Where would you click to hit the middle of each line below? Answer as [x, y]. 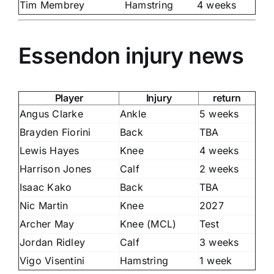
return [227, 98]
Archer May [47, 224]
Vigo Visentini [52, 260]
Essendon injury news [131, 55]
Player [69, 98]
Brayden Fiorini [55, 132]
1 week [216, 260]
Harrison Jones [56, 168]
